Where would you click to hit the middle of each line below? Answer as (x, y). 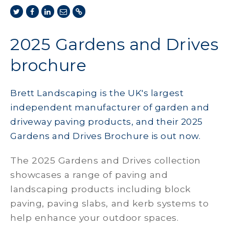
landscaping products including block (101, 189)
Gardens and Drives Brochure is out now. (106, 136)
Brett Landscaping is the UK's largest (97, 93)
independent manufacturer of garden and (110, 107)
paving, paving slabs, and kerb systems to (110, 203)
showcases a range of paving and (89, 175)
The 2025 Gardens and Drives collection (106, 160)
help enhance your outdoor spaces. (96, 217)
